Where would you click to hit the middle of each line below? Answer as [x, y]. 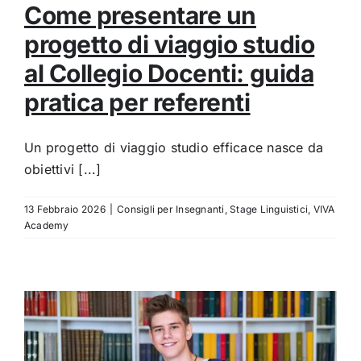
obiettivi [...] [63, 169]
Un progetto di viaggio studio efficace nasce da [174, 147]
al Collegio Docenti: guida [169, 73]
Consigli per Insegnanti [171, 209]
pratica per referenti [137, 102]
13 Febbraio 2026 [65, 209]
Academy [47, 225]
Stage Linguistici [269, 209]
